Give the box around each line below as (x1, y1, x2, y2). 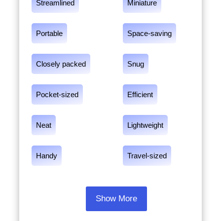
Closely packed (36, 60, 86, 68)
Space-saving (127, 29, 172, 37)
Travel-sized (127, 151, 167, 160)
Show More (96, 194, 137, 203)
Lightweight (127, 121, 163, 129)
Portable (36, 29, 63, 37)
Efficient (127, 90, 153, 99)
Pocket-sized (36, 90, 78, 99)
